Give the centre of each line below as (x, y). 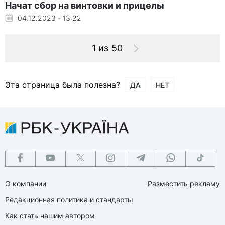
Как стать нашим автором (50, 215)
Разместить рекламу (184, 183)
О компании (26, 183)
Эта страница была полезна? (63, 85)
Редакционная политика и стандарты (69, 199)
